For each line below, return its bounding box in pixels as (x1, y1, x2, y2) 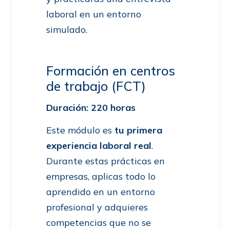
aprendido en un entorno (46, 186, 155, 198)
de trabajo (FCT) (46, 78, 146, 94)
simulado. (46, 24, 87, 36)
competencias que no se (46, 217, 151, 229)
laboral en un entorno (46, 8, 141, 21)
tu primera (114, 124, 162, 137)
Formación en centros (46, 63, 175, 79)
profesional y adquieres (46, 201, 148, 214)
